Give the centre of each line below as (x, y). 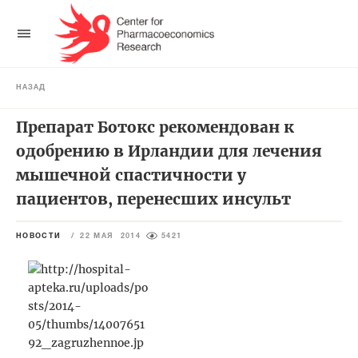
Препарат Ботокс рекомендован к (155, 127)
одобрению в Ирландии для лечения (169, 151)
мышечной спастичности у (131, 175)
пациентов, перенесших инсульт (153, 199)
